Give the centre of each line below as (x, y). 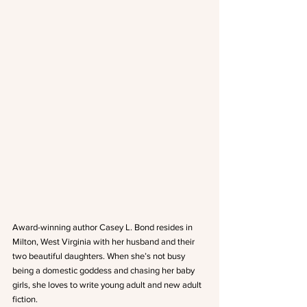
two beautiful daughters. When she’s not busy (100, 256)
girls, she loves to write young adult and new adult (108, 285)
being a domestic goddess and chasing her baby (105, 271)
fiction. (25, 299)
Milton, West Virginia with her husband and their (105, 242)
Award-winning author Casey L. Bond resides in (103, 228)
